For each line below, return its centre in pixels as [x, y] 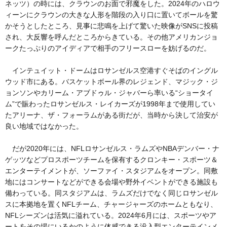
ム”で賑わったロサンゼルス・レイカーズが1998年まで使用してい [110, 104]
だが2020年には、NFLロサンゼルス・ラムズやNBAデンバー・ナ [112, 148]
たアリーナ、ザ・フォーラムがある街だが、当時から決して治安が [111, 115]
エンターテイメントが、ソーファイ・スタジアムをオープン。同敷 [111, 171]
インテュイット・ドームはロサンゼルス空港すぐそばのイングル [111, 70]
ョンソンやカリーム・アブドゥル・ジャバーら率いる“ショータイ [109, 92]
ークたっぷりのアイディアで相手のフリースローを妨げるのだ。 [108, 48]
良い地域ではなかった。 [44, 126]
